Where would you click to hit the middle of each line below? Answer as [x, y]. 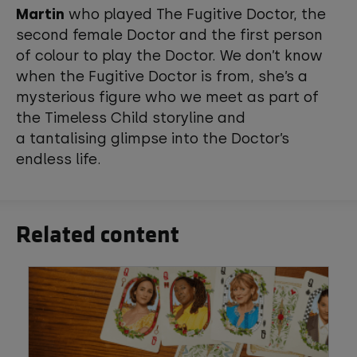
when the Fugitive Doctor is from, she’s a [162, 76]
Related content [98, 232]
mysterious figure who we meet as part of [167, 97]
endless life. [63, 159]
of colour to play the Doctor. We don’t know [169, 55]
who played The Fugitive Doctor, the [195, 14]
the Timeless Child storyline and [131, 118]
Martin [40, 14]
